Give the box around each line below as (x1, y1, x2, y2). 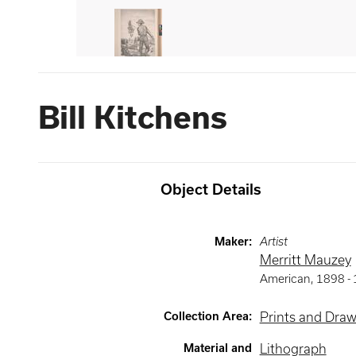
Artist (259, 235, 288, 248)
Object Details (160, 181, 261, 198)
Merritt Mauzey (259, 253, 351, 267)
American (259, 273, 311, 285)
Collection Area (163, 310, 249, 323)
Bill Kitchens (38, 100, 227, 135)
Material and (183, 342, 252, 354)
